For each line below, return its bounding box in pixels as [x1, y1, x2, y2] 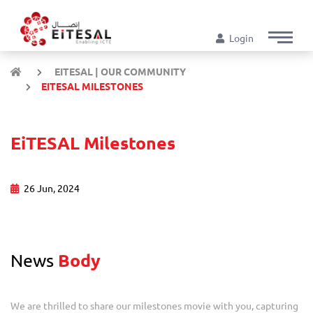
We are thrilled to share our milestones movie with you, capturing [10, 300, 298, 312]
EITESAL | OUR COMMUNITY [52, 66, 186, 78]
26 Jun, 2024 [24, 182, 80, 194]
